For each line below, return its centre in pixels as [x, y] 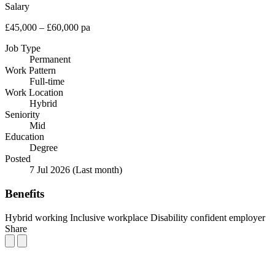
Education [25, 137]
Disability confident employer [208, 217]
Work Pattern [30, 71]
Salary [17, 7]
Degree [44, 148]
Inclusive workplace [109, 217]
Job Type [23, 48]
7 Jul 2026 [51, 170]
